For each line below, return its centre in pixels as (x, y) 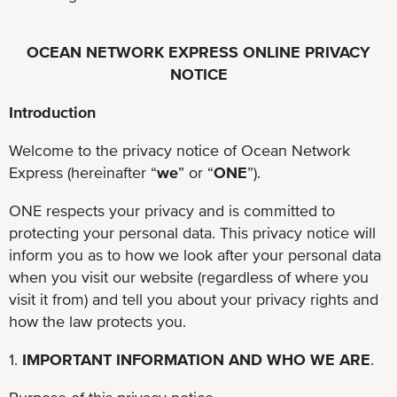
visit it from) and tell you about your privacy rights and (194, 299)
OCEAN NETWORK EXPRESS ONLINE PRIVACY (198, 51)
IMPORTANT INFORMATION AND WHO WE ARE (196, 359)
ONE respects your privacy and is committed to (172, 210)
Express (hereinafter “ (83, 172)
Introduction (52, 112)
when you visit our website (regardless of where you (189, 276)
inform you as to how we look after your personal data (195, 254)
